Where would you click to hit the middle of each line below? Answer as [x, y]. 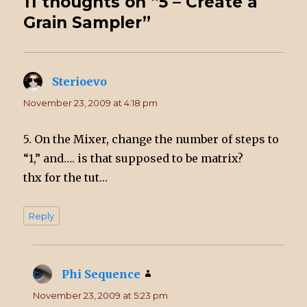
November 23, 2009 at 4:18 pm [91, 103]
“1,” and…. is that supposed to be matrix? [134, 159]
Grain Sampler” [87, 23]
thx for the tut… [66, 178]
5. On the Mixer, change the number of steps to [151, 139]
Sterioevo [80, 82]
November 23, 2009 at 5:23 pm [101, 296]
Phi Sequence [101, 274]
